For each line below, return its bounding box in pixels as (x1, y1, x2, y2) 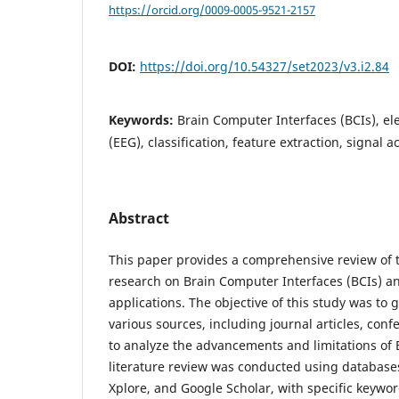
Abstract (109, 208, 169, 229)
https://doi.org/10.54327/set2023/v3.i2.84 (140, 58, 389, 76)
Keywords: (109, 111, 177, 129)
